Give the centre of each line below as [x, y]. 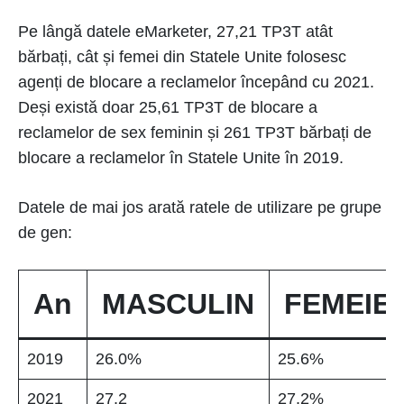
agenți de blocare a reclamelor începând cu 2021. [196, 82]
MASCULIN [178, 303]
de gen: [45, 232]
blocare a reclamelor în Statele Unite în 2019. [181, 157]
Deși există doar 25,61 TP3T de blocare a [168, 107]
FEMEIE [338, 303]
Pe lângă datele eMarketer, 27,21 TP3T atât [175, 31]
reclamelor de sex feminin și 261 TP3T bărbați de [195, 132]
